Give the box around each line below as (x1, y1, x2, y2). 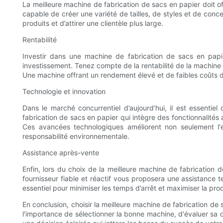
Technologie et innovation (22, 87, 106, 96)
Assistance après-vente (22, 148, 99, 157)
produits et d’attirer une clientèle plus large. (22, 19, 163, 28)
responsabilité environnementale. (22, 132, 129, 141)
